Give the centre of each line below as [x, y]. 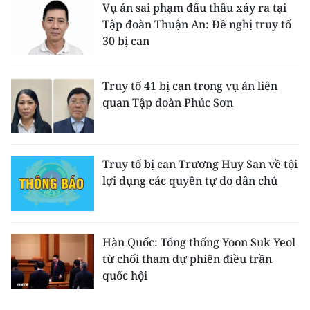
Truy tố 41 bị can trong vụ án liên [190, 86]
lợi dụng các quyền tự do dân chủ [190, 181]
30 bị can [126, 41]
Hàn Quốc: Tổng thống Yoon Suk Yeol [199, 242]
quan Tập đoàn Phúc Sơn [168, 102]
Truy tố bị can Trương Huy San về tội [200, 164]
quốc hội [125, 275]
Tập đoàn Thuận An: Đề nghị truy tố [197, 24]
